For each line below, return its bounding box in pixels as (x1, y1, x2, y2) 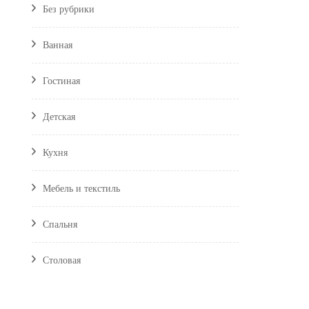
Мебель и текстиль (43, 181, 120, 195)
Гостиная (43, 74, 80, 87)
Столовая (43, 253, 81, 266)
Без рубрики (43, 2, 94, 15)
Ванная (43, 38, 72, 51)
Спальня (43, 217, 77, 230)
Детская (43, 110, 75, 123)
